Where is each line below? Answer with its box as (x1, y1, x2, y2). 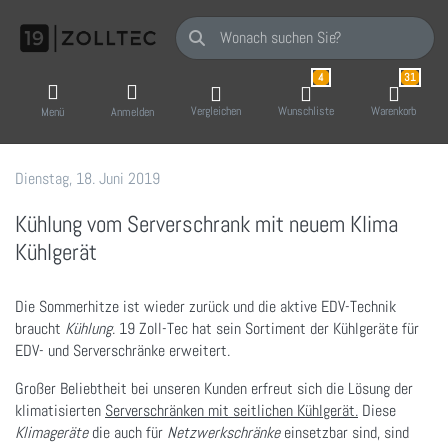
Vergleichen (190, 102, 241, 119)
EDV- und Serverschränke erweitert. (15, 339, 230, 361)
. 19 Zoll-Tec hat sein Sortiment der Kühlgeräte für (112, 317, 419, 339)
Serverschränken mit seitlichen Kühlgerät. (105, 399, 358, 421)
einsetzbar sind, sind (284, 421, 409, 443)
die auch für (92, 421, 167, 443)
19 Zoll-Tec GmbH (14, 177, 123, 199)
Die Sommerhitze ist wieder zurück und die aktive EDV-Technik (15, 295, 396, 317)
